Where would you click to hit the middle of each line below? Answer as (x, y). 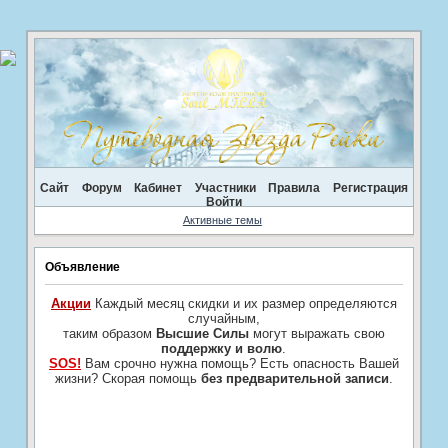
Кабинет (158, 187)
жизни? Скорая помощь (127, 378)
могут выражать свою (316, 333)
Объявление (82, 267)
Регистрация (370, 187)
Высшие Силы (202, 333)
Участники (225, 187)
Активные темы (222, 220)
